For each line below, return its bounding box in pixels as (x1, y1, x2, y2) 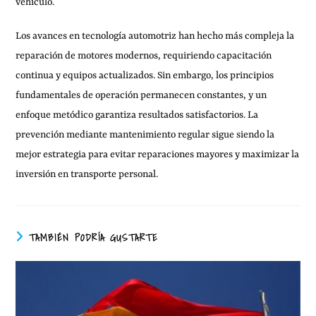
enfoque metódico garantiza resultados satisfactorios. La (16, 109, 259, 121)
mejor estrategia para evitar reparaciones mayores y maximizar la (16, 148, 300, 160)
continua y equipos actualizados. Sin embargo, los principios (16, 69, 274, 81)
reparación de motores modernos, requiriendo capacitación (16, 49, 272, 61)
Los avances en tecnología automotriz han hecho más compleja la (16, 30, 295, 42)
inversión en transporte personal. (16, 168, 159, 180)
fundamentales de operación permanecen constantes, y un (16, 89, 267, 101)
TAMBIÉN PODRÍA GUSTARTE (28, 229, 159, 245)
